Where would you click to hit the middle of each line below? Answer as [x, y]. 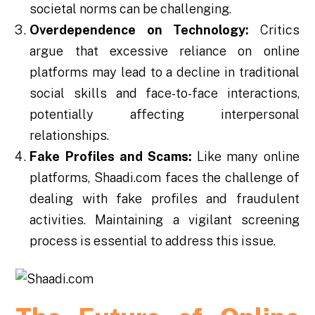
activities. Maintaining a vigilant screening [165, 219]
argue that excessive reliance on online [165, 51]
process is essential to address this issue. [153, 240]
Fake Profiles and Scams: [111, 156]
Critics [274, 30]
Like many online [246, 156]
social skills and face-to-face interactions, [165, 93]
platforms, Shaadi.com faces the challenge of [165, 177]
